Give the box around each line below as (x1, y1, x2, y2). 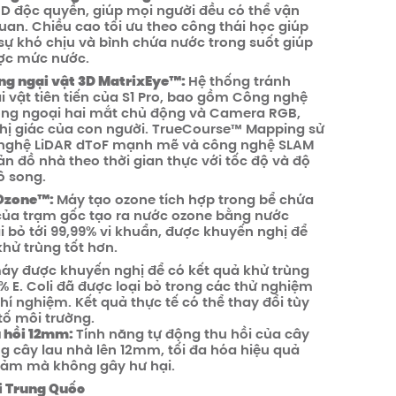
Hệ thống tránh (187, 72, 291, 90)
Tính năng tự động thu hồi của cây (75, 324, 309, 343)
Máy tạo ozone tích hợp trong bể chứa (56, 190, 314, 209)
